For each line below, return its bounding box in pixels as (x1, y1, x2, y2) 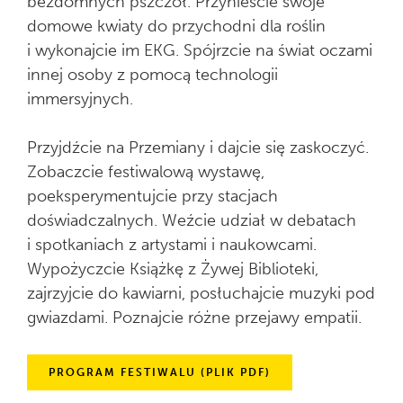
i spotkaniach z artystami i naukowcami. (27, 234, 317, 255)
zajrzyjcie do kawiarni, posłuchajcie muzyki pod (27, 282, 375, 303)
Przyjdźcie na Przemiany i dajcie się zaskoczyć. (27, 137, 369, 157)
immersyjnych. (27, 88, 133, 109)
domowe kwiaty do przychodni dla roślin (27, 15, 326, 36)
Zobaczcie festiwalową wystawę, (27, 161, 264, 182)
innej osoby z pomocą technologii (27, 64, 278, 85)
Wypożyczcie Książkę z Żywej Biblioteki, (27, 258, 318, 279)
